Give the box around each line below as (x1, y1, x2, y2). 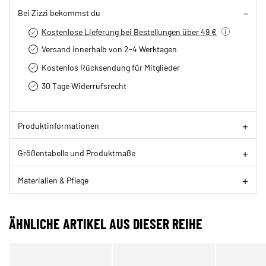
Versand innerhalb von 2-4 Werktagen (42, 43, 177, 55)
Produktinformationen (18, 119, 99, 131)
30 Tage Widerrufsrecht (42, 80, 126, 91)
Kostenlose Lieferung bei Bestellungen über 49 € (42, 26, 217, 37)
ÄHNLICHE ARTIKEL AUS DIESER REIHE (9, 215, 202, 233)
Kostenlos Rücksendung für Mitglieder (42, 62, 180, 73)
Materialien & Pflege (18, 174, 88, 185)
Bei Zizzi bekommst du (18, 7, 100, 18)
